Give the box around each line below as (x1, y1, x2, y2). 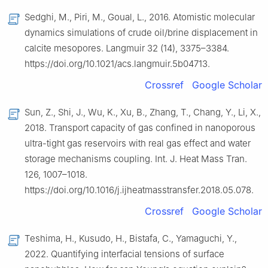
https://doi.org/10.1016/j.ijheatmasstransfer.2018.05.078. (25, 184, 254, 196)
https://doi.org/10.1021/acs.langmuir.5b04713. (25, 57, 210, 69)
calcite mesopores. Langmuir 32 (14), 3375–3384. (25, 42, 229, 54)
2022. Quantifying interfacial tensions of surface (25, 248, 224, 260)
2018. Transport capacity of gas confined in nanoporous (25, 121, 255, 133)
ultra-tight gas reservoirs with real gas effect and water (25, 137, 251, 149)
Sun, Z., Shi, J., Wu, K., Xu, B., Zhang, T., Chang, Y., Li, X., (25, 106, 261, 118)
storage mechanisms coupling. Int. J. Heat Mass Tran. (25, 153, 247, 165)
